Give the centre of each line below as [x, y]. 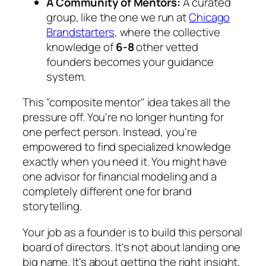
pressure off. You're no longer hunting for [123, 117]
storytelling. [52, 206]
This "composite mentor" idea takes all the [126, 102]
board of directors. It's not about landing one [132, 247]
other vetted [166, 47]
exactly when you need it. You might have [125, 162]
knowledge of [81, 47]
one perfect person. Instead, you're [110, 132]
